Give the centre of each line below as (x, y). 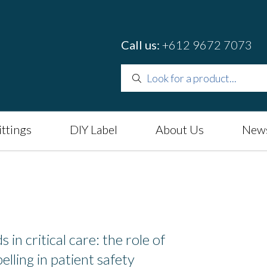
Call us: (142, 45)
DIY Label (94, 129)
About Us (180, 129)
